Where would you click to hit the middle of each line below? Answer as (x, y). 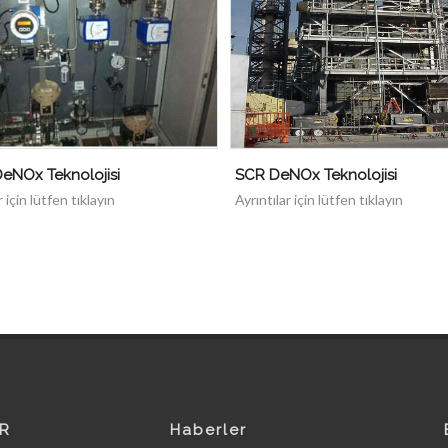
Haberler (208, 430)
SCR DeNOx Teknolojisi (316, 175)
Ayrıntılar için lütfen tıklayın (319, 199)
